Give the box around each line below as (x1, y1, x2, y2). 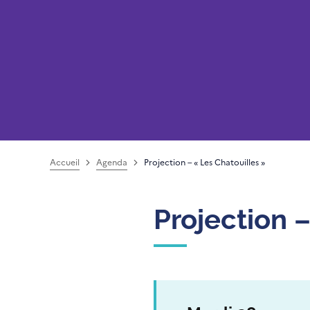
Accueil (50, 156, 80, 169)
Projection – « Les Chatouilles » (144, 156, 265, 169)
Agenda (96, 156, 127, 169)
